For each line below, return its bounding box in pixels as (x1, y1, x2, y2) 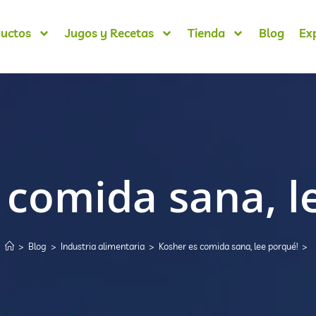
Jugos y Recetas (64, 25, 154, 41)
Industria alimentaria (60, 241, 145, 252)
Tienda (187, 25, 225, 41)
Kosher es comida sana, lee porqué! (158, 241, 298, 252)
